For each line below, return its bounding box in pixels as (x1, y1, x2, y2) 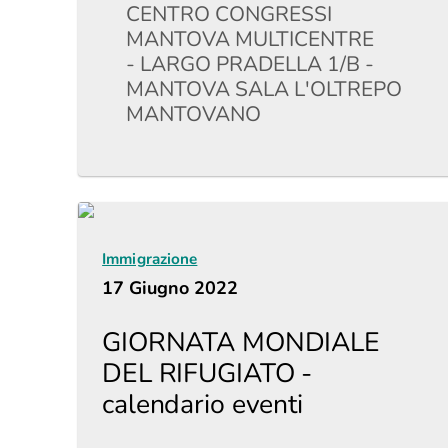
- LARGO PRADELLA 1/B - (126, 50, 375, 78)
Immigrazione (102, 249, 198, 269)
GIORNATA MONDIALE (102, 324, 380, 360)
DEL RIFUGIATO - (102, 355, 313, 391)
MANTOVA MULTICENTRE (126, 25, 375, 53)
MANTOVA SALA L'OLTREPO (126, 75, 403, 103)
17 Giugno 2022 (102, 276, 239, 300)
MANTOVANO (126, 100, 262, 128)
